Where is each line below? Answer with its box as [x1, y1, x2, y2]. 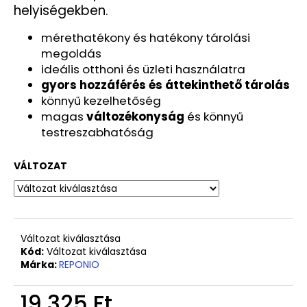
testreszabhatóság [41, 124, 153, 141]
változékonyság [86, 108, 187, 125]
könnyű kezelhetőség [41, 93, 161, 110]
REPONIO [59, 258, 99, 272]
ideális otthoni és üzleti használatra [41, 61, 245, 78]
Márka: [21, 258, 59, 272]
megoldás [41, 45, 101, 62]
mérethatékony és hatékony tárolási [41, 29, 250, 47]
